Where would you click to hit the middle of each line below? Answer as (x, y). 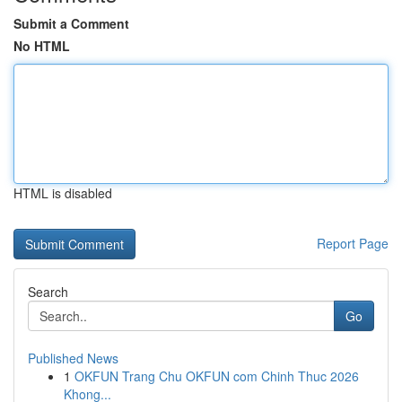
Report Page (353, 243)
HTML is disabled (63, 193)
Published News (73, 358)
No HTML (42, 46)
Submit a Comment (71, 23)
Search (48, 292)
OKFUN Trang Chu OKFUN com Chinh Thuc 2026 (217, 376)
